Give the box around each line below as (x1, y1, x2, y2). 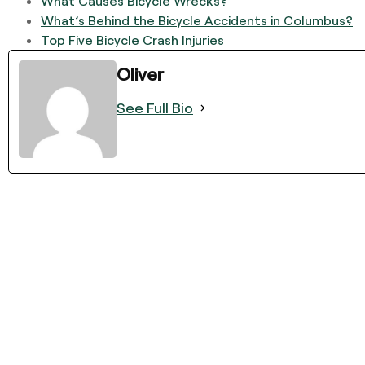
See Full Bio (117, 98, 193, 117)
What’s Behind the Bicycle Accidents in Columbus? (41, 11, 353, 28)
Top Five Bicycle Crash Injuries (41, 31, 224, 47)
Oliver (117, 62, 164, 84)
